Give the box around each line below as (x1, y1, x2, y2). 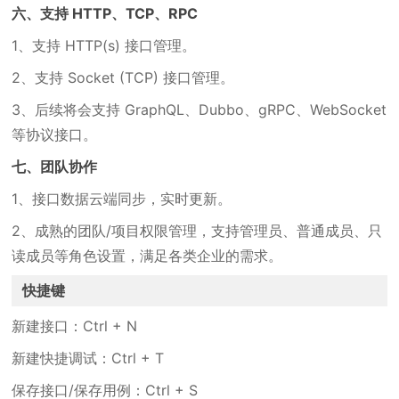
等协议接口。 (12, 126, 98, 143)
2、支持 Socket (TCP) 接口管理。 (12, 69, 235, 86)
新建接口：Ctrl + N (12, 317, 138, 335)
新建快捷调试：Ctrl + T (12, 349, 165, 367)
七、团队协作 (12, 158, 98, 175)
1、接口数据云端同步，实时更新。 (12, 190, 232, 208)
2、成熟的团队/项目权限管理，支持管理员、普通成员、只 (12, 222, 383, 240)
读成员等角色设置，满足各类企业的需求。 (12, 247, 283, 265)
